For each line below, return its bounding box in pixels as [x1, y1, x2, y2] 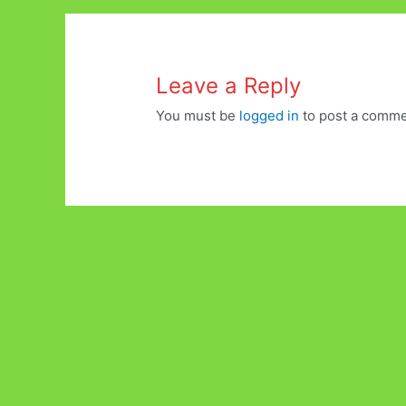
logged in [239, 106, 300, 124]
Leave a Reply [156, 72, 302, 99]
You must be [156, 106, 240, 124]
